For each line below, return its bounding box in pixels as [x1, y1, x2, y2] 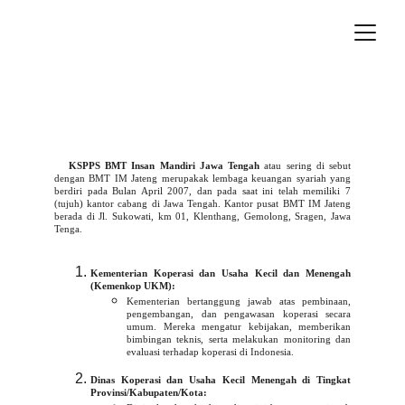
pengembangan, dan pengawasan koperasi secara [127, 308, 351, 319]
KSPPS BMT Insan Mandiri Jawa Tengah [54, 160, 259, 171]
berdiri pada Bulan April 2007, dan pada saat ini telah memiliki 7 [54, 185, 351, 196]
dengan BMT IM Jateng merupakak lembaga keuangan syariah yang [54, 173, 351, 184]
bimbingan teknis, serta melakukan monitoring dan [127, 334, 351, 344]
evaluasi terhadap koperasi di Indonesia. [127, 346, 294, 357]
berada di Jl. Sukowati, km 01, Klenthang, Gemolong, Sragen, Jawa [54, 211, 351, 221]
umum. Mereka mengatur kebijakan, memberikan [127, 321, 351, 332]
